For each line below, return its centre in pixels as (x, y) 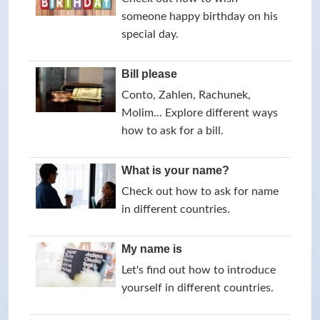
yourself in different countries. (197, 288)
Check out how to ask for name (200, 191)
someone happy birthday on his (200, 16)
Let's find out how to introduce (199, 270)
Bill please (149, 74)
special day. (150, 34)
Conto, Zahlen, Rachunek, (186, 95)
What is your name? (175, 170)
